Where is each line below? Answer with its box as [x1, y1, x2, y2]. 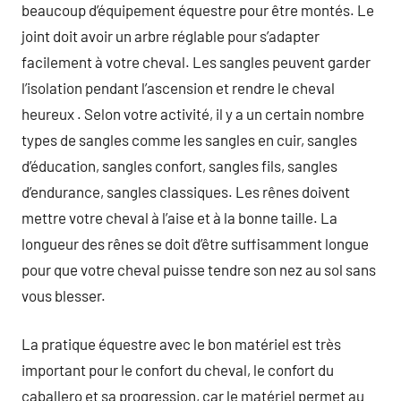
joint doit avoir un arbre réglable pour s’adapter [21, 26, 320, 45]
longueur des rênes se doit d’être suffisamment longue [21, 234, 369, 252]
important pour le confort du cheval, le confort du [21, 361, 334, 379]
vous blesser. [21, 286, 106, 304]
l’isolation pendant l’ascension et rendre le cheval [21, 78, 335, 97]
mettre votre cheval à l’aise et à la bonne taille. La [21, 208, 337, 226]
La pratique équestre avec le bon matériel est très [21, 335, 341, 353]
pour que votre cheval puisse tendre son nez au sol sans [21, 260, 376, 278]
